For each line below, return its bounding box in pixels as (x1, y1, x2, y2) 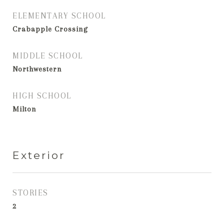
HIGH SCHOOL (12, 91, 71, 100)
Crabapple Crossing (12, 24, 88, 33)
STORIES (12, 188, 48, 197)
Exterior (12, 149, 65, 161)
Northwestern (12, 64, 62, 73)
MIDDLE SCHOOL (12, 51, 83, 60)
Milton (12, 104, 36, 113)
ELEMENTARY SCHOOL (12, 11, 106, 20)
